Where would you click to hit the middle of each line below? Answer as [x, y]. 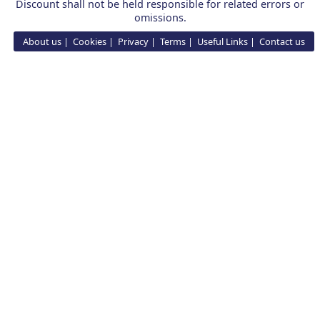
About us [42, 42]
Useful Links [222, 42]
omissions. [160, 17]
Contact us [282, 42]
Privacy [133, 42]
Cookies [89, 42]
